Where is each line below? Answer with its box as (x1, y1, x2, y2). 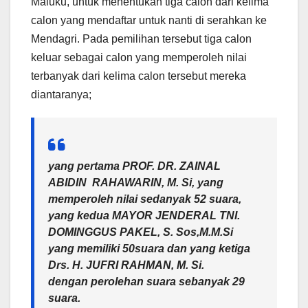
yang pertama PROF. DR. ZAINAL (48, 160, 221, 173)
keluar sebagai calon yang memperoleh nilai (31, 52, 247, 64)
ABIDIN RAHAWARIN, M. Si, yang (48, 177, 223, 189)
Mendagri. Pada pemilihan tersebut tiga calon (31, 33, 252, 45)
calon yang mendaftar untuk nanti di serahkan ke (31, 14, 267, 27)
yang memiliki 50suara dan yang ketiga (48, 243, 250, 255)
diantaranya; (31, 89, 91, 101)
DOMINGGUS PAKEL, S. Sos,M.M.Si (48, 226, 233, 239)
